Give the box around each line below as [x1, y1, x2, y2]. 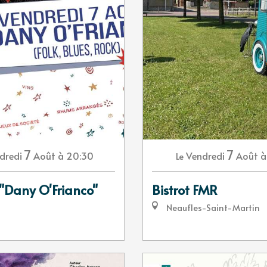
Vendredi [185, 149, 225, 162]
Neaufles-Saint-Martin [164, 201, 260, 213]
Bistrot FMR [152, 181, 218, 198]
